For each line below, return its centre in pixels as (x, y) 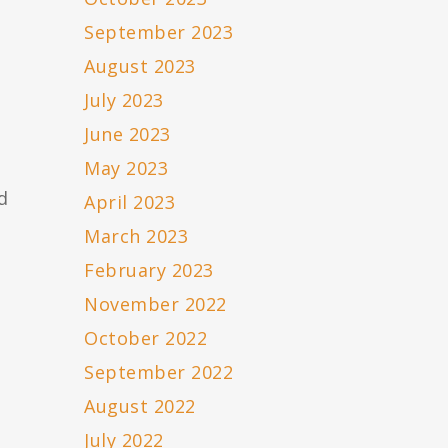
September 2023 (159, 32)
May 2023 (126, 168)
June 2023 (127, 134)
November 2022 (155, 304)
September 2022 (159, 372)
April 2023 (130, 202)
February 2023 (149, 270)
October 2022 (146, 338)
